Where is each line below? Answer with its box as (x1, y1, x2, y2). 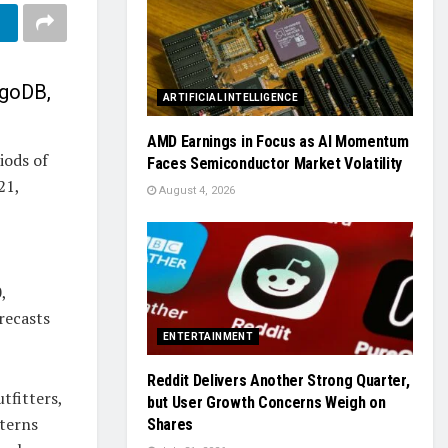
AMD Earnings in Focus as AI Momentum (147, 132, 409, 151)
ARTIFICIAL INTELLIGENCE (163, 92, 299, 103)
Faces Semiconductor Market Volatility (147, 154, 403, 173)
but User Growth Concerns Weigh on (147, 393, 386, 412)
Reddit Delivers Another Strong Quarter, (147, 371, 410, 390)
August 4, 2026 (156, 184, 235, 197)
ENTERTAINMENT (163, 331, 254, 342)
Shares (147, 415, 194, 434)
